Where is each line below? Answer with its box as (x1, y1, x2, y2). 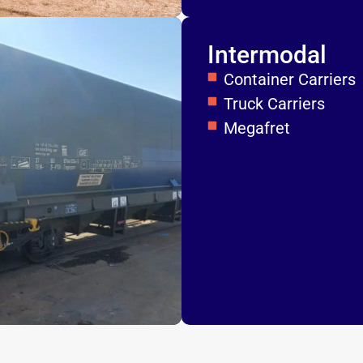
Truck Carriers (224, 94, 325, 113)
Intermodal (207, 41, 327, 69)
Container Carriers (224, 70, 356, 89)
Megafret (224, 118, 290, 138)
